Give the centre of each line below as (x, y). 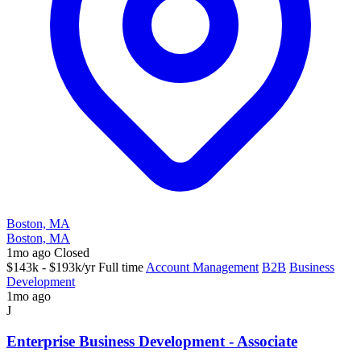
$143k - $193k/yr (51, 267)
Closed (72, 252)
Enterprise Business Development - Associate (152, 342)
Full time (121, 267)
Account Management (202, 267)
